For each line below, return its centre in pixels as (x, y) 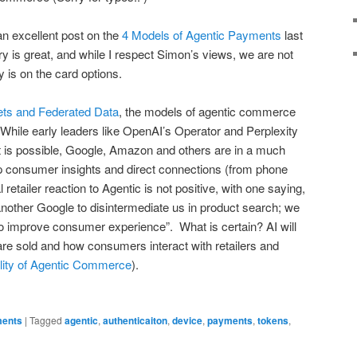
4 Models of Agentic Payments (202, 35)
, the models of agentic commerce (207, 112)
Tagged (46, 320)
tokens (273, 320)
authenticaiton (135, 320)
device (187, 320)
